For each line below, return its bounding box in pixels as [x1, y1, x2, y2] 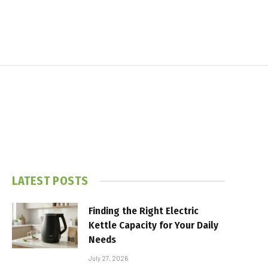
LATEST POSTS [12, 173, 89, 188]
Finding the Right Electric [89, 205, 199, 218]
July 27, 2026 [89, 254, 128, 263]
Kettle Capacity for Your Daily [89, 219, 218, 232]
